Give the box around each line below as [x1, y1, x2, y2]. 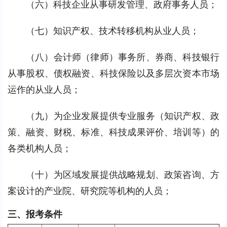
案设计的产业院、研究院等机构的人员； [8, 185, 172, 196]
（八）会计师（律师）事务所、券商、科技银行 [26, 52, 219, 62]
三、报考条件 [8, 209, 62, 219]
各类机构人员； [8, 143, 71, 154]
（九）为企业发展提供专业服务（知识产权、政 [26, 110, 219, 121]
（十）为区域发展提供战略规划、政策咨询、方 [26, 169, 219, 180]
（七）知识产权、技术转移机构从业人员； [26, 25, 199, 36]
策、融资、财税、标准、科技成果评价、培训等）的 [8, 127, 219, 137]
